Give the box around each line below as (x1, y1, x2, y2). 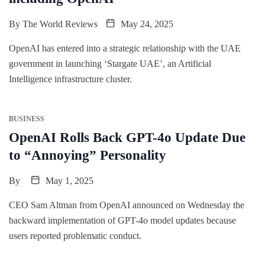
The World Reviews (22, 18, 98, 29)
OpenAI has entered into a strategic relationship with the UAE (9, 43, 241, 53)
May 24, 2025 (118, 18, 173, 29)
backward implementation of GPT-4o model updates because (9, 215, 236, 225)
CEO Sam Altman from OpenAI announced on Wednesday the (9, 199, 244, 210)
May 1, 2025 (43, 175, 93, 186)
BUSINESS (9, 114, 44, 123)
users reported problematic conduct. (9, 230, 141, 241)
